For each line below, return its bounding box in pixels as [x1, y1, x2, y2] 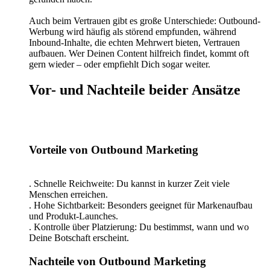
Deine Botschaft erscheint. [29, 233, 129, 243]
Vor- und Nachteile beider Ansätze [29, 81, 240, 98]
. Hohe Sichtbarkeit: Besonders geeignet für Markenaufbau [29, 200, 253, 211]
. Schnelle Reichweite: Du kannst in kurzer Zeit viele [29, 178, 230, 189]
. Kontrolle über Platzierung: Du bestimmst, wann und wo [29, 222, 249, 233]
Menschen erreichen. [29, 189, 108, 200]
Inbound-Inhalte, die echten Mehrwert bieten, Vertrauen [29, 37, 240, 48]
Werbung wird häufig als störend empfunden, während [29, 27, 236, 37]
